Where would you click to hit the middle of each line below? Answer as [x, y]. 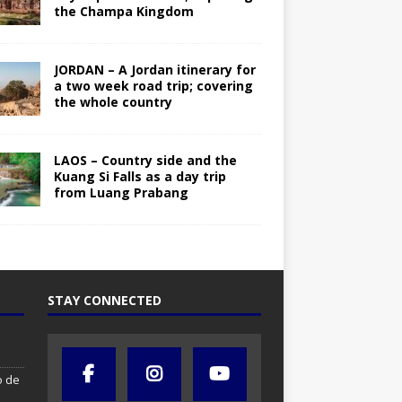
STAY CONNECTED [104, 301]
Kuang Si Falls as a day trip [140, 177]
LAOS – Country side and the [145, 161]
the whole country [113, 102]
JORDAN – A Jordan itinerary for [154, 70]
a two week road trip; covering [153, 86]
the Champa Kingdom [123, 12]
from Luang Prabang [121, 193]
